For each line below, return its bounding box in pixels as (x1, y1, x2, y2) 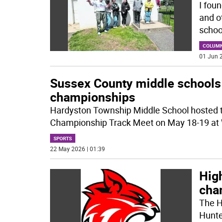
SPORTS (53, 135, 72, 142)
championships (50, 89, 135, 105)
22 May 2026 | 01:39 (50, 145, 105, 153)
